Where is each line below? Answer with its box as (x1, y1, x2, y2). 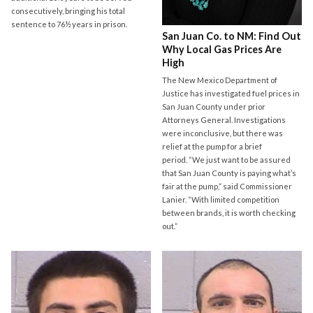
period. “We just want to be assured (162, 155, 291, 165)
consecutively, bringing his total (11, 6, 125, 16)
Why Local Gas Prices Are (162, 43, 282, 56)
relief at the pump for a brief (162, 142, 263, 152)
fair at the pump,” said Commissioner (162, 182, 293, 191)
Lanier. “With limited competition (162, 195, 280, 205)
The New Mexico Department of (162, 75, 278, 85)
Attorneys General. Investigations (162, 115, 286, 125)
